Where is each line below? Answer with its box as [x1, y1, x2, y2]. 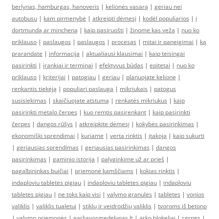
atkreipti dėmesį [92, 14, 136, 22]
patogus [154, 85, 176, 93]
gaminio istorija [53, 155, 95, 163]
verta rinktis [110, 131, 142, 140]
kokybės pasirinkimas [136, 120, 194, 128]
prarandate [12, 49, 43, 58]
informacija [49, 49, 80, 58]
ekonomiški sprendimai [12, 131, 75, 140]
